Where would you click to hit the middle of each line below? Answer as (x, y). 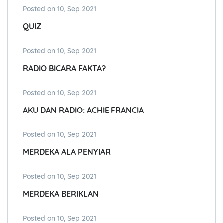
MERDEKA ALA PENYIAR (67, 152)
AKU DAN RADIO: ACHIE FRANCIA (83, 110)
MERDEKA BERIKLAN (61, 194)
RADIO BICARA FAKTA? (64, 68)
